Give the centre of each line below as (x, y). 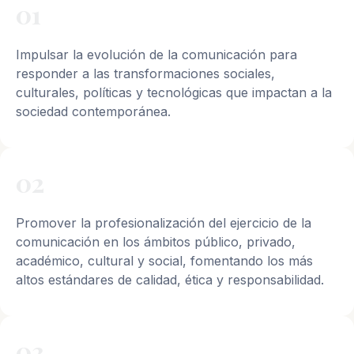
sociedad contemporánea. (93, 111)
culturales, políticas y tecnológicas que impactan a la (174, 92)
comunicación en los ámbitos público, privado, (156, 241)
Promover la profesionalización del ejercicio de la (164, 222)
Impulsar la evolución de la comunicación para (156, 54)
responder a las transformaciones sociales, (145, 73)
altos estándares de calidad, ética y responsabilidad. (170, 279)
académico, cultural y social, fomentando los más (164, 260)
